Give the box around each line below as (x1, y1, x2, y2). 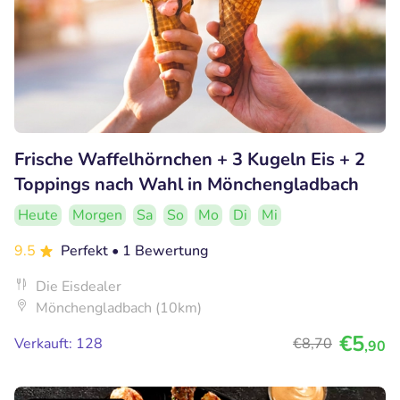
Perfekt (61, 240, 112, 261)
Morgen (72, 204, 122, 225)
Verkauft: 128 (14, 333, 103, 354)
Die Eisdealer (36, 276, 121, 296)
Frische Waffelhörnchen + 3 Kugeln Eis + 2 (14, 146, 365, 171)
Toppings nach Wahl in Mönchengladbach (14, 171, 359, 196)
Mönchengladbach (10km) (36, 297, 202, 318)
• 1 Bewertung (112, 240, 208, 261)
